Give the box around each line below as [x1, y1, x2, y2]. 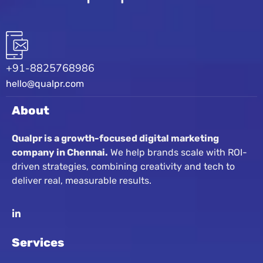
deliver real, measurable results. [12, 175, 151, 187]
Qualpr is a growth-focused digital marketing [12, 133, 219, 144]
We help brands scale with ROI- [110, 147, 247, 159]
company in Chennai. [12, 147, 108, 159]
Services [12, 235, 64, 250]
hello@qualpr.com [6, 78, 84, 90]
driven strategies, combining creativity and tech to [12, 161, 235, 173]
